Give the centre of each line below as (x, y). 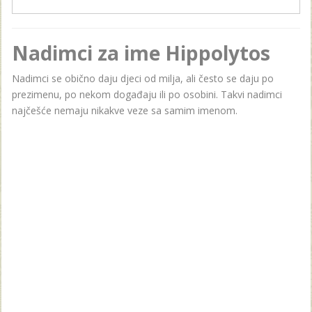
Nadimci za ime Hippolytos (141, 53)
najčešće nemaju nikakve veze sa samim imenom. (125, 110)
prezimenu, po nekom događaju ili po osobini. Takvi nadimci (147, 94)
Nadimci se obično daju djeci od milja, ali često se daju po (143, 78)
